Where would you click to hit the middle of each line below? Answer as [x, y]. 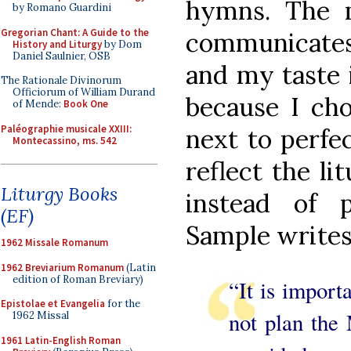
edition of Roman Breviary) [78, 279]
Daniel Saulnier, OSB [62, 56]
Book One [86, 104]
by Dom [122, 44]
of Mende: [38, 104]
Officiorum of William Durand [84, 92]
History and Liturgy [57, 44]
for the [123, 304]
